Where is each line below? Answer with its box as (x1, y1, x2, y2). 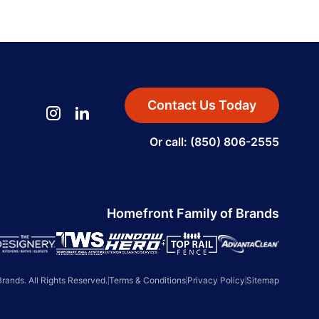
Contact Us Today (147, 98, 256, 113)
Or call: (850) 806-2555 (150, 135, 279, 150)
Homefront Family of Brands (107, 206, 279, 221)
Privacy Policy (187, 275, 245, 286)
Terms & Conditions (109, 275, 186, 286)
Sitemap (246, 275, 279, 286)
